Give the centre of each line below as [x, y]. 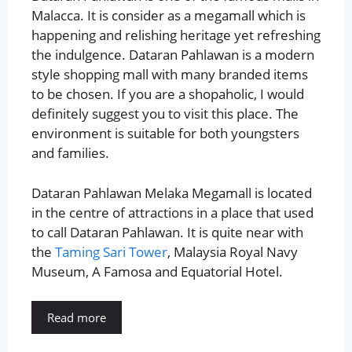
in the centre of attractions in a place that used [172, 212]
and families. [70, 153]
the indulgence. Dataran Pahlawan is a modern [173, 55]
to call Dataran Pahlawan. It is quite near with [167, 232]
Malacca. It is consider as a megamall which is [169, 16]
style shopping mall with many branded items [170, 75]
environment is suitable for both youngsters [165, 134]
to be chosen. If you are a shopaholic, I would [168, 94]
